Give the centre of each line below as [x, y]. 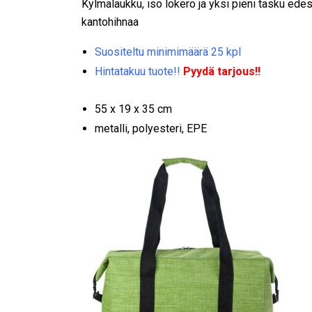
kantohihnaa [110, 22]
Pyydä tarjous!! [222, 71]
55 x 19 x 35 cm [134, 109]
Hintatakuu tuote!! [139, 71]
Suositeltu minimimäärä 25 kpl [168, 52]
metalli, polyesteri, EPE [151, 129]
